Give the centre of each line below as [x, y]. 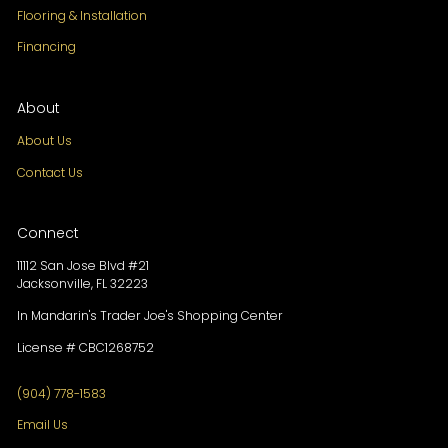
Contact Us [50, 172]
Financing [47, 47]
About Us [45, 140]
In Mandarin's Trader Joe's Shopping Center [150, 316]
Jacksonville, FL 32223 [83, 284]
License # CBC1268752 [86, 347]
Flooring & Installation [82, 15]
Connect [48, 233]
